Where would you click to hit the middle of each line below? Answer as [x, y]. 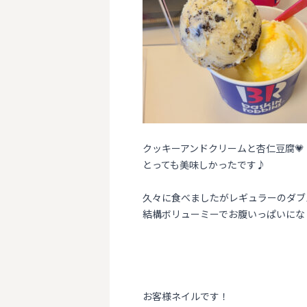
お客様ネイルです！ [186, 296]
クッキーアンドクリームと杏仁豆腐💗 [223, 148]
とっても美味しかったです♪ [204, 164]
